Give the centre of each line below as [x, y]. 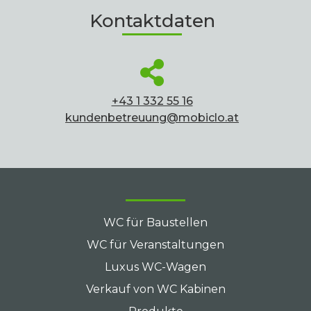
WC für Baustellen [155, 222]
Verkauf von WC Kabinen [155, 289]
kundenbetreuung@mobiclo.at [152, 118]
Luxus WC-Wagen [155, 267]
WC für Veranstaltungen [155, 245]
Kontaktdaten [152, 21]
